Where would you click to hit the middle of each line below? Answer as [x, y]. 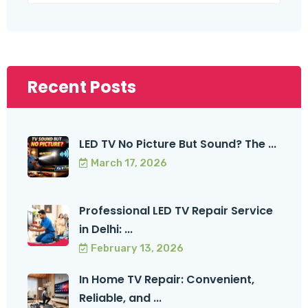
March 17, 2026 [129, 163]
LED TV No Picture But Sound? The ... [178, 144]
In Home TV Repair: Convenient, [167, 280]
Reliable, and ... [120, 298]
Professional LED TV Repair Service [176, 211]
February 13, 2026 [137, 249]
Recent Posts [82, 87]
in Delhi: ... [106, 230]
